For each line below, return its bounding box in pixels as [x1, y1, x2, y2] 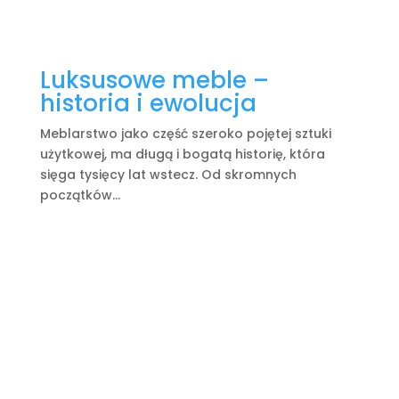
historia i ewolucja [39, 86, 256, 119]
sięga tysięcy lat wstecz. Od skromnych [39, 165, 297, 183]
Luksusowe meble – [39, 63, 269, 96]
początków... [39, 185, 120, 204]
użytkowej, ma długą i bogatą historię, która [39, 144, 325, 163]
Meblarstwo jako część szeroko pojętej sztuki [39, 124, 331, 142]
